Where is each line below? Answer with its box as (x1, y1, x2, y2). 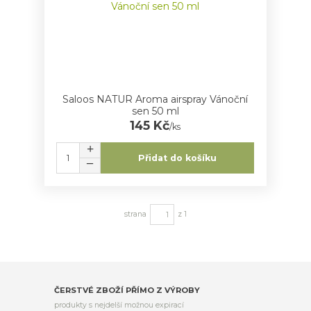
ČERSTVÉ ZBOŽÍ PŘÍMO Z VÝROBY (54, 285, 201, 296)
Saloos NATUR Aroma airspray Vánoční (62, 93, 249, 106)
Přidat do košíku (138, 152, 217, 163)
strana (124, 210, 146, 219)
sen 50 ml (131, 105, 179, 118)
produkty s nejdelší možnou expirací (54, 300, 185, 310)
